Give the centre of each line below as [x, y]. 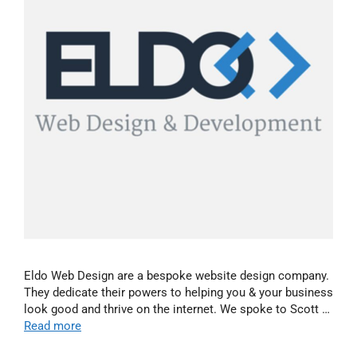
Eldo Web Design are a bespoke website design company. [177, 275]
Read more [53, 326]
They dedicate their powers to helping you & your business [178, 292]
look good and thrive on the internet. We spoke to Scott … [177, 309]
